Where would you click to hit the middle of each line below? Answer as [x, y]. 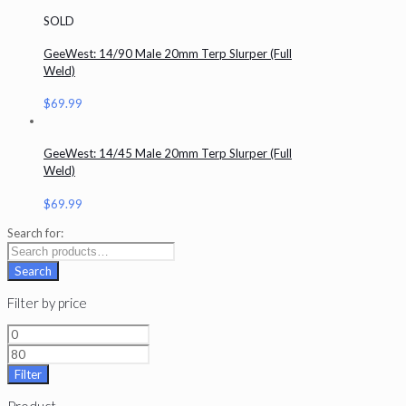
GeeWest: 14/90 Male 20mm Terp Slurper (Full [168, 53]
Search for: [35, 232]
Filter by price [47, 302]
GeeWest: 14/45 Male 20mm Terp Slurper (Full [168, 154]
